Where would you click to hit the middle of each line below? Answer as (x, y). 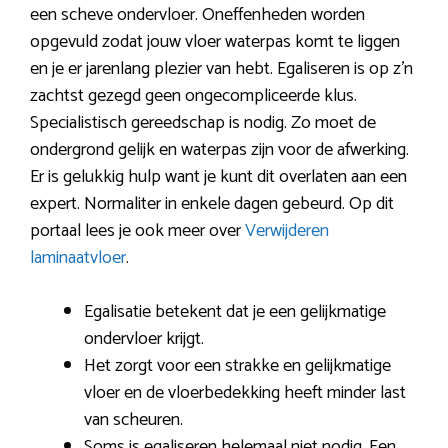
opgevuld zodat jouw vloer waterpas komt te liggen (215, 42)
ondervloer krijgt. (144, 339)
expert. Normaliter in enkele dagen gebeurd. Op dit (212, 204)
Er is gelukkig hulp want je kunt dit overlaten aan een (218, 177)
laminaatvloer (78, 258)
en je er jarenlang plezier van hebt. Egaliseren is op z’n (221, 69)
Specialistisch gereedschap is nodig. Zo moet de (203, 123)
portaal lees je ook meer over (137, 231)
